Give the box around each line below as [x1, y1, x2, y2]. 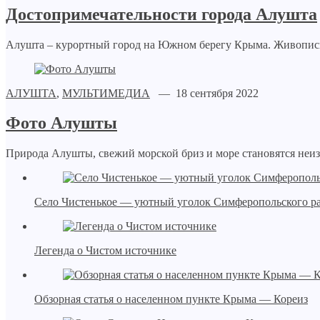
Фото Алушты [6, 114, 117, 133]
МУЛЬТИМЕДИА [62, 86, 150, 99]
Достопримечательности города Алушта [6, 4, 317, 24]
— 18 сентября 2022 [150, 86, 259, 99]
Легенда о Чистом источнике [34, 244, 176, 257]
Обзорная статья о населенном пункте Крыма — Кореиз [34, 293, 308, 306]
